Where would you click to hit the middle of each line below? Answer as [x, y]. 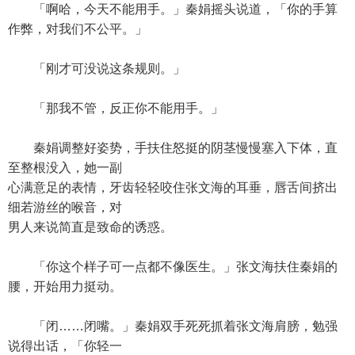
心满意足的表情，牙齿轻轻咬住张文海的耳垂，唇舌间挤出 [173, 187]
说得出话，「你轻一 [65, 346]
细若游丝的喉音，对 [65, 207]
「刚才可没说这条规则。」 [97, 69]
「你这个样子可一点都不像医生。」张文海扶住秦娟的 [173, 267]
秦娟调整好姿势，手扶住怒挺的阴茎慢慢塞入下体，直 [173, 148]
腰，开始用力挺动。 [65, 286]
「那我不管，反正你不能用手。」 [116, 108]
